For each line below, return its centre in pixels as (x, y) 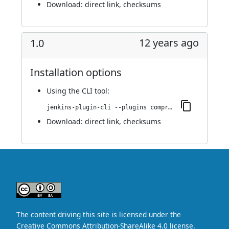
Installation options (76, 72)
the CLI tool (88, 91)
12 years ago (169, 43)
